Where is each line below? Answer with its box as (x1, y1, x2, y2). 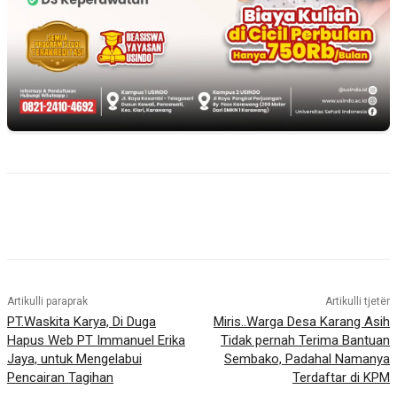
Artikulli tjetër (324, 295, 390, 308)
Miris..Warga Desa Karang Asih (213, 314, 390, 331)
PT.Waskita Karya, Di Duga (7, 314, 156, 331)
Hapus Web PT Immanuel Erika (7, 332, 185, 349)
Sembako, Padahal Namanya (223, 351, 390, 368)
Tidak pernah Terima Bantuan (220, 332, 390, 349)
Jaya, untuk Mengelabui (7, 351, 142, 368)
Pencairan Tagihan (7, 370, 113, 386)
